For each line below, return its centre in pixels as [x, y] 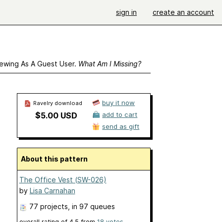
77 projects [48, 206]
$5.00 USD [56, 115]
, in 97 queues [91, 206]
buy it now [119, 103]
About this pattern [56, 159]
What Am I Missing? [110, 64]
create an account [183, 12]
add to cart [120, 114]
